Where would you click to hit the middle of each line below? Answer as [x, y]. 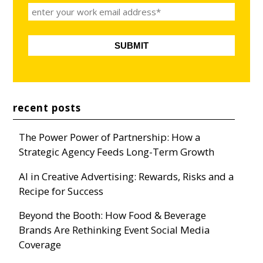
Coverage [40, 245]
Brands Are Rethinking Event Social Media [114, 230]
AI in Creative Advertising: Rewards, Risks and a [127, 176]
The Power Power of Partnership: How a [110, 137]
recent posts [47, 108]
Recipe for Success [61, 191]
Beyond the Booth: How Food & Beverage [113, 215]
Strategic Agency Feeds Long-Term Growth [117, 151]
